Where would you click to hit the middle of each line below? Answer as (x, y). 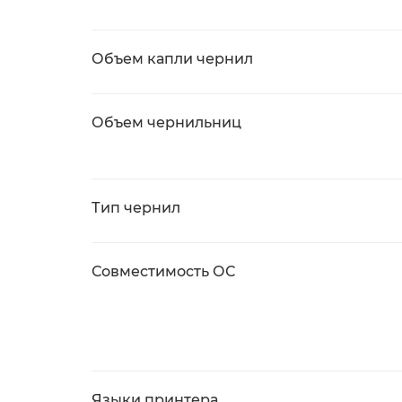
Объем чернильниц (166, 122)
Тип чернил (136, 208)
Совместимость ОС (163, 271)
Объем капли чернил (172, 59)
